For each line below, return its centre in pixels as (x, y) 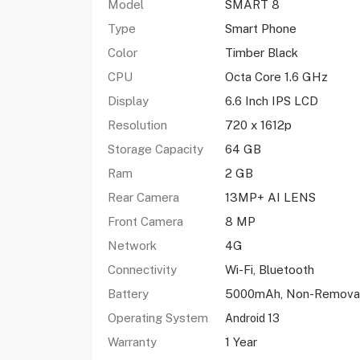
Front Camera (145, 221)
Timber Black (261, 53)
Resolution (137, 125)
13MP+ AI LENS (270, 197)
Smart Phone (260, 29)
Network (132, 245)
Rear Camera (143, 197)
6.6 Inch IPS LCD (271, 101)
